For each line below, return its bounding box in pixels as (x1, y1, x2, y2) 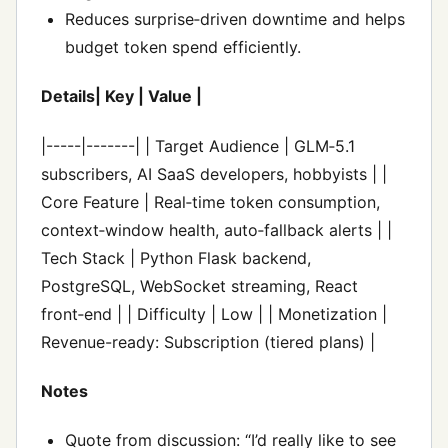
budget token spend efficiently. (65, 37, 301, 58)
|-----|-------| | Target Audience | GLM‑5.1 (41, 135, 355, 156)
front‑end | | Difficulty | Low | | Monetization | (41, 303, 387, 324)
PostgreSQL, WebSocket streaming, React (41, 275, 358, 296)
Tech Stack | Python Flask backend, (41, 247, 311, 268)
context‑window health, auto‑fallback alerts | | (41, 219, 392, 240)
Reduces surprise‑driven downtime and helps (65, 9, 405, 30)
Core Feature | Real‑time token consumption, (41, 191, 380, 212)
